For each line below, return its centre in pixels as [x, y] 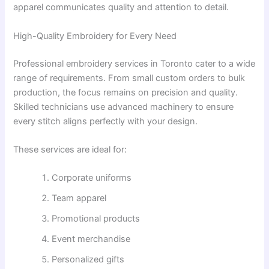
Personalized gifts [88, 260]
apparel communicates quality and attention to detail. [121, 8]
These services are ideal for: [70, 149]
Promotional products [96, 219]
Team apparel [79, 198]
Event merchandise [91, 239]
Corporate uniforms [92, 178]
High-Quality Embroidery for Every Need [95, 36]
